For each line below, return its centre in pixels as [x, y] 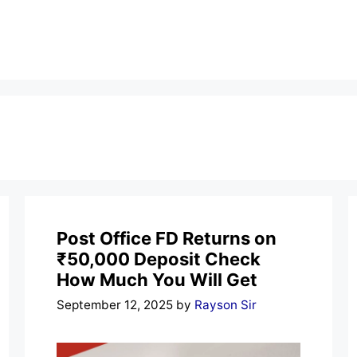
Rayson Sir [225, 304]
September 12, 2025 [114, 304]
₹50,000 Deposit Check [158, 259]
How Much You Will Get [157, 280]
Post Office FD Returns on [166, 238]
